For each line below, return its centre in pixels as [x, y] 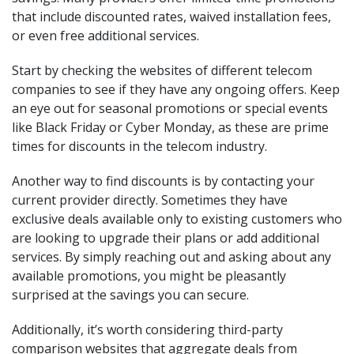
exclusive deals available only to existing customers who [177, 219]
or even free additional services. [105, 36]
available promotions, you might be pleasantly [149, 276]
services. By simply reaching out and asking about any [171, 257]
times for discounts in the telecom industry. [139, 146]
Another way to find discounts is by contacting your [163, 181]
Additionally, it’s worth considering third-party [147, 330]
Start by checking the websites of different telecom [162, 70]
